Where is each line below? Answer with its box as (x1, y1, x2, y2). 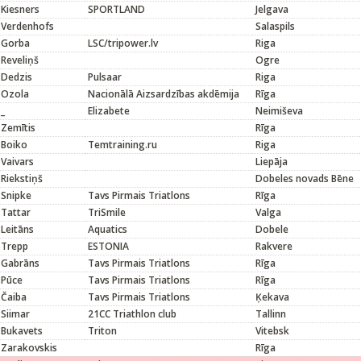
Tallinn (255, 307, 286, 321)
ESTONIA (88, 239, 129, 253)
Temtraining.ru (88, 138, 157, 151)
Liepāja (255, 155, 288, 168)
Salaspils (255, 19, 295, 33)
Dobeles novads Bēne (255, 172, 354, 185)
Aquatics (88, 222, 127, 236)
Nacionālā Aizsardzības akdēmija (88, 87, 239, 101)
